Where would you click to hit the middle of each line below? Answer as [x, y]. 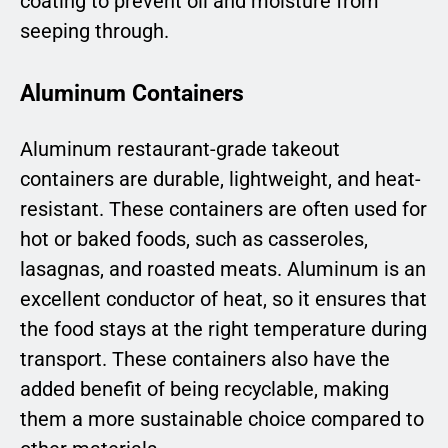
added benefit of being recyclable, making [204, 389]
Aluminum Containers [132, 92]
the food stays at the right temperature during [223, 329]
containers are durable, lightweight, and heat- [220, 179]
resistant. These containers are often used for [223, 209]
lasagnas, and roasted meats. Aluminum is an [223, 269]
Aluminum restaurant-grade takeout [180, 149]
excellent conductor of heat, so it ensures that [223, 299]
